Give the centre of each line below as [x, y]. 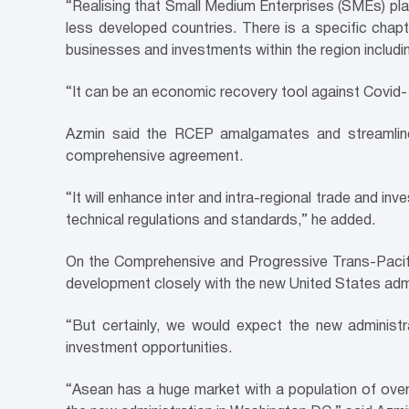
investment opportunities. [149, 349]
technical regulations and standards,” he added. [220, 221]
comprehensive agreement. [154, 157]
